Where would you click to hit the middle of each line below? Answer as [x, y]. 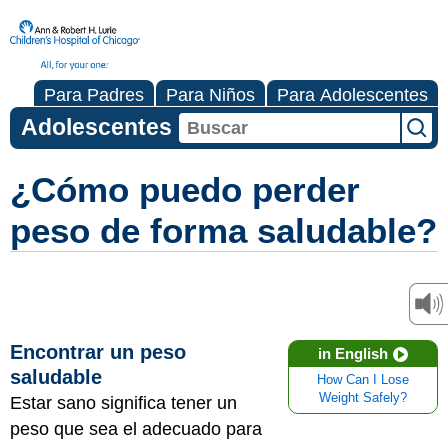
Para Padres [94, 95]
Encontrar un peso [98, 352]
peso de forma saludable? [223, 230]
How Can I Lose [363, 380]
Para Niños [210, 95]
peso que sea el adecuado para [136, 429]
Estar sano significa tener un [123, 403]
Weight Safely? [363, 398]
